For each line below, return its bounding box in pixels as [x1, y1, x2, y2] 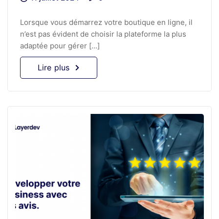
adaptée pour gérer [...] [20, 41, 100, 50]
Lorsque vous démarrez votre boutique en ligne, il [20, 17, 193, 27]
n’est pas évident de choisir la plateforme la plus [20, 29, 186, 39]
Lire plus [38, 62, 70, 72]
